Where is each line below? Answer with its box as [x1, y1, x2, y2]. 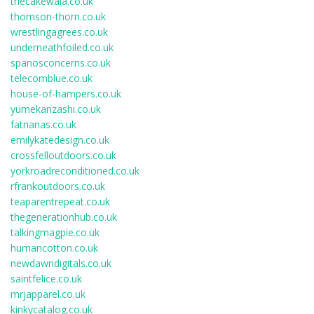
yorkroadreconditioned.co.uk [11, 164, 139, 177]
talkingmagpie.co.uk [11, 226, 100, 239]
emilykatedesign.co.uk [11, 133, 109, 146]
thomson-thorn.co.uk [11, 10, 106, 23]
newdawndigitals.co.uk [11, 257, 111, 270]
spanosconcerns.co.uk [11, 56, 111, 69]
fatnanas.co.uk [11, 118, 76, 131]
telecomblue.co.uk [11, 71, 93, 85]
